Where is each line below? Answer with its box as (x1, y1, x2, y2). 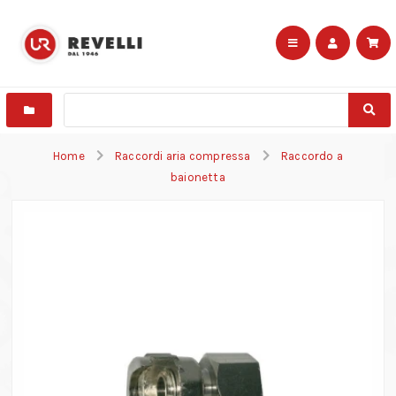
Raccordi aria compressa (115, 148, 251, 163)
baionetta (171, 170, 225, 184)
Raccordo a (280, 148, 343, 163)
